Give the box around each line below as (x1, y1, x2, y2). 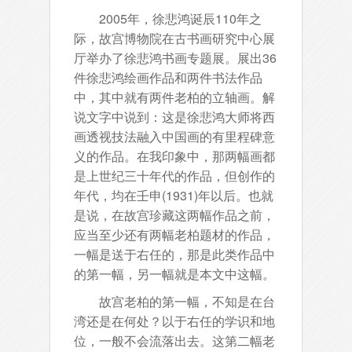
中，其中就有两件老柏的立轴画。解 (74, 87, 275, 106)
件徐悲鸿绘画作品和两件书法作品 (74, 68, 262, 86)
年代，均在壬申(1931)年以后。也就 (74, 185, 273, 204)
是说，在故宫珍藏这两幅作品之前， (74, 205, 275, 224)
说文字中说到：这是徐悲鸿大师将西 (74, 107, 275, 126)
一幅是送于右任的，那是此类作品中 (74, 244, 275, 263)
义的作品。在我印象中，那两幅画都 (74, 146, 275, 165)
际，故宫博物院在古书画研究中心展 (74, 28, 275, 47)
